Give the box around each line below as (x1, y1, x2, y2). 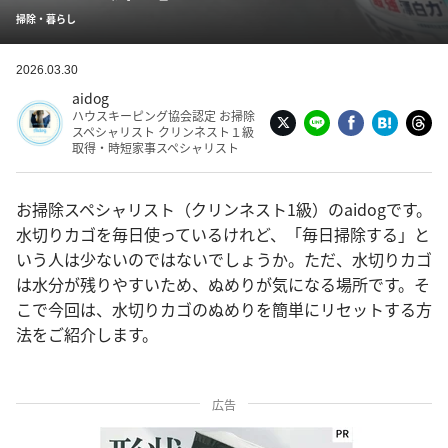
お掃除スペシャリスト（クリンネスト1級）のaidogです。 (16, 197, 432, 221)
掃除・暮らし (16, 11, 76, 26)
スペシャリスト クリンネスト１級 (72, 123, 254, 140)
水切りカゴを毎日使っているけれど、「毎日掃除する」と (16, 222, 430, 246)
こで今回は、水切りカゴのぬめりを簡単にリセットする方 (16, 297, 432, 321)
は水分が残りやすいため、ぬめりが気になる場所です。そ (16, 272, 430, 296)
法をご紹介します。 (16, 322, 158, 346)
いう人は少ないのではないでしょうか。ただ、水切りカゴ (16, 247, 432, 271)
